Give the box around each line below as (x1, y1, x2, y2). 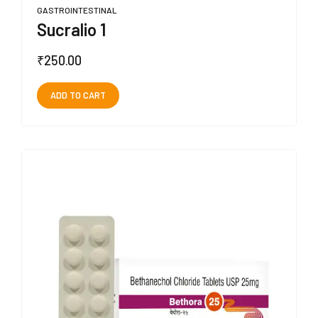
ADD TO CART (50, 89, 106, 102)
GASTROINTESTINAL (37, 4, 117, 15)
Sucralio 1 (37, 18, 106, 40)
